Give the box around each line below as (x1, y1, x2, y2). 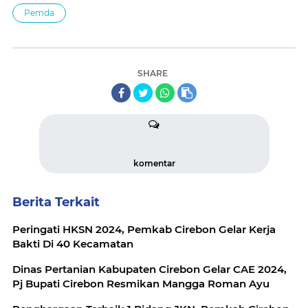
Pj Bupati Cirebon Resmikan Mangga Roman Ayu (12, 277, 269, 291)
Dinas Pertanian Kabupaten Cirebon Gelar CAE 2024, (12, 263, 287, 276)
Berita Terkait (12, 195, 100, 210)
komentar (133, 158, 175, 169)
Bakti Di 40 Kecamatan (12, 237, 133, 251)
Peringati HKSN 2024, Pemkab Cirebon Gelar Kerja (12, 223, 276, 236)
